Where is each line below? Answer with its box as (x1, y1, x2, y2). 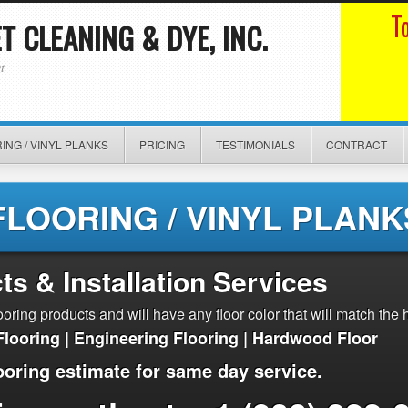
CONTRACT (326, 137, 387, 152)
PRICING (139, 137, 185, 152)
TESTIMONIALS (216, 137, 295, 152)
